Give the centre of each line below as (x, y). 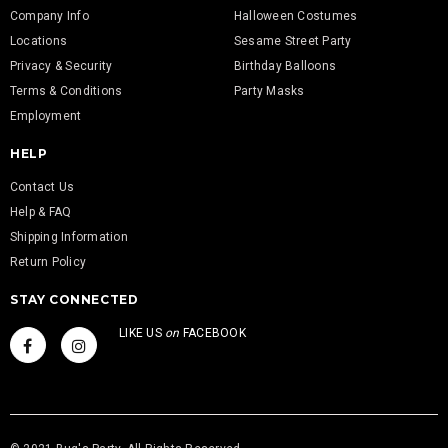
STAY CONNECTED (74, 299)
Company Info (49, 16)
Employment (46, 116)
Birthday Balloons (285, 66)
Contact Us (42, 187)
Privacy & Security (61, 66)
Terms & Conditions (66, 91)
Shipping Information (69, 237)
